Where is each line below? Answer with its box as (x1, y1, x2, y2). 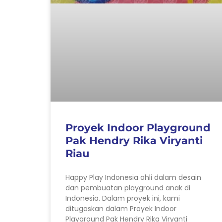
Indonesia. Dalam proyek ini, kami (65, 193, 180, 203)
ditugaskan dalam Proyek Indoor (65, 203, 176, 214)
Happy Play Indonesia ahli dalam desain (65, 172, 201, 182)
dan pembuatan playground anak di (65, 182, 190, 193)
